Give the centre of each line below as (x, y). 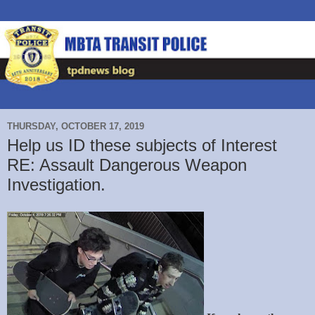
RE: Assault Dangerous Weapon (127, 165)
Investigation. (56, 185)
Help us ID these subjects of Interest (142, 146)
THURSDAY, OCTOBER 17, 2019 (76, 126)
